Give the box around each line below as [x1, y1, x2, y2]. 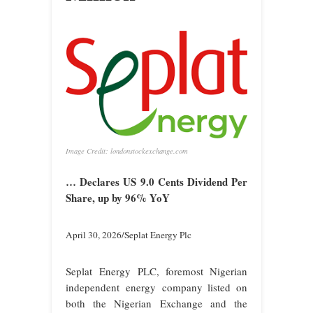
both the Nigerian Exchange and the [66, 296, 247, 311]
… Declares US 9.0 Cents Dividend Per [66, 174, 247, 190]
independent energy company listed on [66, 280, 247, 295]
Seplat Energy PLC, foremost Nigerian [66, 264, 247, 279]
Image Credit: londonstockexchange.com [66, 146, 188, 156]
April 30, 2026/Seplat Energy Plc [66, 228, 191, 242]
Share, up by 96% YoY [66, 190, 170, 206]
